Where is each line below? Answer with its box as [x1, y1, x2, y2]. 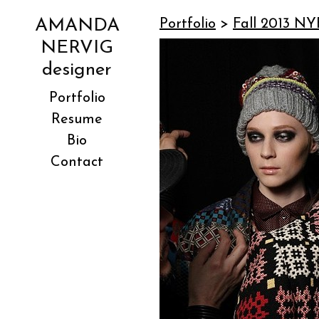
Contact [51, 155, 103, 170]
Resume [51, 113, 103, 127]
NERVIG [41, 38, 113, 58]
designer [42, 61, 112, 80]
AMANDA [34, 16, 120, 36]
